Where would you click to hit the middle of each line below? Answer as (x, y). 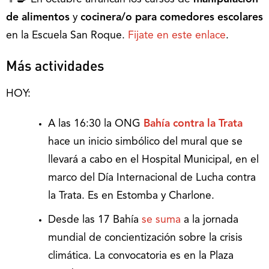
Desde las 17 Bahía (95, 220)
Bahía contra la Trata (193, 124)
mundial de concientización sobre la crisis (145, 238)
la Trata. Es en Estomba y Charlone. (131, 196)
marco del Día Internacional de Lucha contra (152, 178)
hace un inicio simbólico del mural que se (145, 142)
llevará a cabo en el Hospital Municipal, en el (153, 160)
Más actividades (55, 65)
